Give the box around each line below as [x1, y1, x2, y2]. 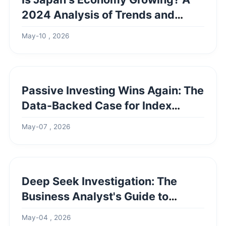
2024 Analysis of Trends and [22, 8, 175, 21]
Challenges [22, 23, 82, 36]
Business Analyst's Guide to [22, 190, 168, 203]
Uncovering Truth [22, 205, 115, 218]
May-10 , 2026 [22, 32, 69, 40]
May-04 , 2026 [22, 213, 71, 221]
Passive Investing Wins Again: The [22, 84, 204, 97]
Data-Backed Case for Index [22, 99, 172, 112]
